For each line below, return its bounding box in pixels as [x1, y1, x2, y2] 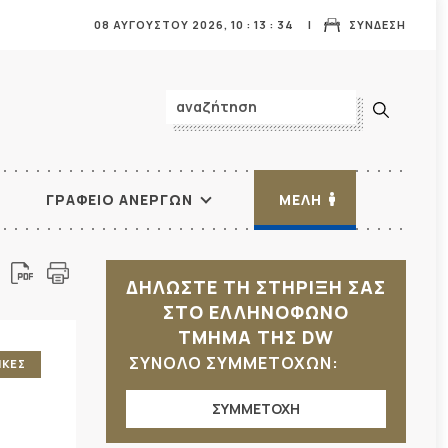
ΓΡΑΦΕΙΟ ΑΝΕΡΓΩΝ [46, 190, 194, 209]
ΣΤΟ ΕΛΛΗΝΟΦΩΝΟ [163, 300, 349, 324]
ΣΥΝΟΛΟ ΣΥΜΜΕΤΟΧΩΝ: [129, 352, 343, 374]
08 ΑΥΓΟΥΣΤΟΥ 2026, [94, 17, 231, 32]
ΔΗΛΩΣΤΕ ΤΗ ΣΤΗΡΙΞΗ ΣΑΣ [126, 275, 386, 299]
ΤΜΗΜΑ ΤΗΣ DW [178, 325, 334, 349]
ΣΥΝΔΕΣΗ [349, 17, 406, 32]
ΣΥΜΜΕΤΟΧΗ [212, 399, 300, 418]
